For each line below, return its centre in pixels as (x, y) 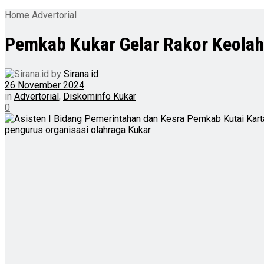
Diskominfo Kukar (100, 96)
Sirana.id (81, 74)
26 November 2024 (44, 85)
